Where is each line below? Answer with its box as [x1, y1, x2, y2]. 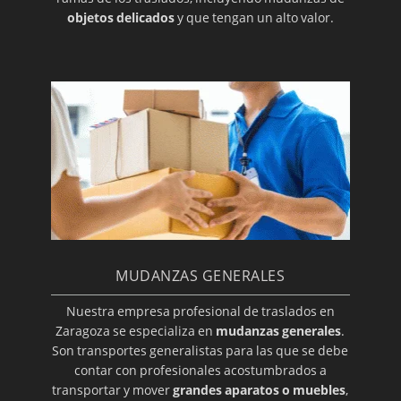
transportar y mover [52, 380, 174, 398]
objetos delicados [66, 8, 175, 26]
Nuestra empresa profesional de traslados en [65, 302, 335, 320]
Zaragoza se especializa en [55, 321, 217, 339]
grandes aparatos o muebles [173, 380, 346, 398]
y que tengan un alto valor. [174, 8, 334, 26]
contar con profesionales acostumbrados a [73, 361, 327, 379]
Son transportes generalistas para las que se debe [52, 341, 349, 359]
